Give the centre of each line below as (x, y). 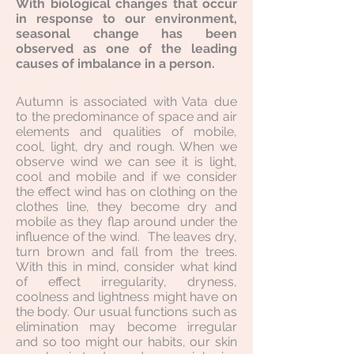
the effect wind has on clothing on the (126, 192)
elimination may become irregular (126, 327)
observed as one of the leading (126, 49)
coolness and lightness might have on (126, 297)
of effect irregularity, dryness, (126, 282)
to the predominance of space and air (126, 117)
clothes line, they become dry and (126, 207)
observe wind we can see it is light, (126, 162)
